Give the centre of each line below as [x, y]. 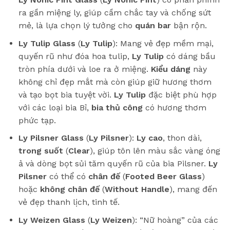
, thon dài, [182, 138]
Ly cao [149, 138]
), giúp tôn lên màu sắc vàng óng [155, 151]
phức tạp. [37, 120]
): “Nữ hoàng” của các [175, 220]
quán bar [153, 26]
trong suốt [41, 151]
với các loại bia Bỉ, [55, 107]
